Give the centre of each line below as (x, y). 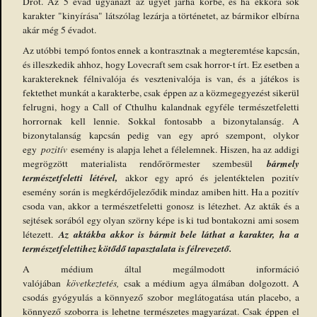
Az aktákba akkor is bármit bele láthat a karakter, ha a (179, 234)
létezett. (41, 234)
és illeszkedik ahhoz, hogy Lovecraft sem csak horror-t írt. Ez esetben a (161, 64)
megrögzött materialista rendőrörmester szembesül (145, 163)
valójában (45, 283)
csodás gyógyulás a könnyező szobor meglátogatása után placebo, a (161, 297)
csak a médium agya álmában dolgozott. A (212, 283)
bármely (283, 163)
